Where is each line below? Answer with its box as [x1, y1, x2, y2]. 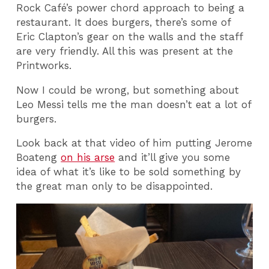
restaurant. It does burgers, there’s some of [16, 16, 231, 28]
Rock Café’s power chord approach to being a [16, 1, 245, 14]
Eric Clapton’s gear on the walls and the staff [16, 30, 243, 43]
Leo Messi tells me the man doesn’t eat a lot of [16, 98, 252, 110]
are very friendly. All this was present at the [16, 44, 234, 57]
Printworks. [16, 59, 72, 71]
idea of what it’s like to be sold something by [16, 166, 241, 178]
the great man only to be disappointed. [16, 180, 213, 193]
